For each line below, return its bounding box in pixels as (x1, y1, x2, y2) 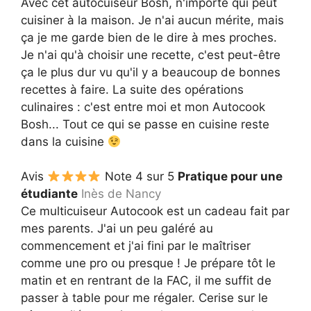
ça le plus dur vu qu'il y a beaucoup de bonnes (21, 65, 280, 79)
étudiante (21, 187, 78, 201)
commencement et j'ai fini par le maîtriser (21, 239, 251, 253)
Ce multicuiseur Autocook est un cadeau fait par (21, 204, 289, 219)
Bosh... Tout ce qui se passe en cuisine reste (21, 117, 269, 131)
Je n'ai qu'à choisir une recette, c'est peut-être (21, 47, 280, 62)
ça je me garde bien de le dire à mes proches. (21, 30, 277, 44)
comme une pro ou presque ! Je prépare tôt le (21, 256, 276, 271)
